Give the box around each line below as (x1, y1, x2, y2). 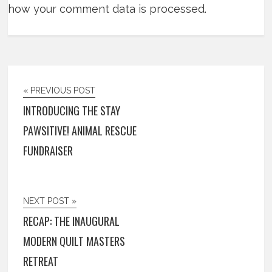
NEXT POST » (23, 196, 77, 206)
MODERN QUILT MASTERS (23, 233, 126, 250)
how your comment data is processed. (8, 2, 207, 16)
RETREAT (23, 253, 59, 270)
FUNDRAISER (23, 143, 73, 159)
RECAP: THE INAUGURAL (23, 213, 120, 229)
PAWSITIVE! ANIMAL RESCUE (23, 123, 137, 139)
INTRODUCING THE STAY (23, 103, 121, 119)
